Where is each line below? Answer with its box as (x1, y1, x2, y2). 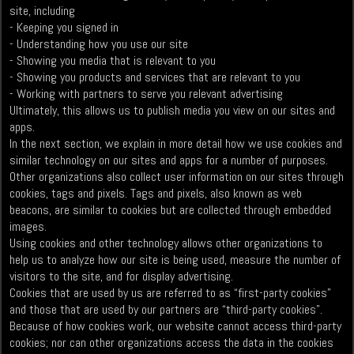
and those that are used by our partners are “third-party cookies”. (9, 301, 323, 318)
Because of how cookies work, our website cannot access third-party (9, 318, 342, 335)
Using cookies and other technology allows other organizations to (9, 235, 323, 252)
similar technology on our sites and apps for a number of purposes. (9, 152, 329, 169)
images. (9, 218, 47, 235)
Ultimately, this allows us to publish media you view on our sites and (9, 102, 336, 119)
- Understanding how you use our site (9, 36, 189, 53)
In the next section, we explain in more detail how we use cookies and (9, 135, 343, 153)
